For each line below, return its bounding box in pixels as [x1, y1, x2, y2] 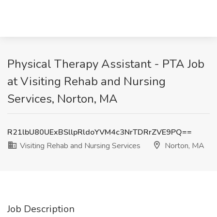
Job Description [7, 202, 75, 216]
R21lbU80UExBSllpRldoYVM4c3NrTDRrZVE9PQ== [7, 127, 192, 138]
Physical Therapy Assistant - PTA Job [7, 56, 204, 72]
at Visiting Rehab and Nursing [7, 74, 166, 89]
